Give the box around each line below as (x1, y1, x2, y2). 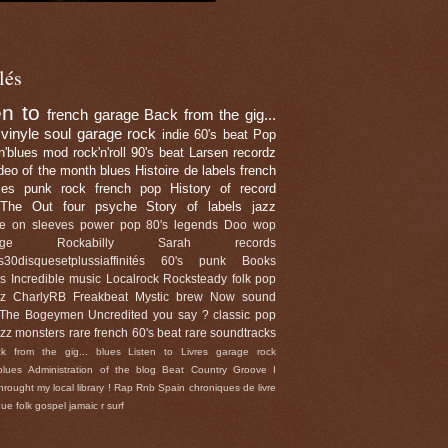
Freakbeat (73, 291, 128, 303)
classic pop (213, 309, 276, 321)
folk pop (231, 273, 276, 285)
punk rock (24, 181, 86, 196)
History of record (170, 181, 276, 196)
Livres (181, 346, 209, 357)
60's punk (161, 255, 226, 267)
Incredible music (10, 273, 101, 285)
